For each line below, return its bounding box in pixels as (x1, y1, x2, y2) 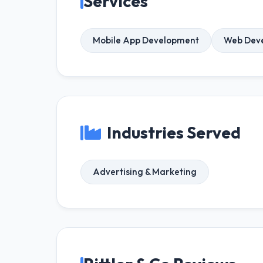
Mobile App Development (93, 35, 199, 46)
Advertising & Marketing (93, 166, 197, 177)
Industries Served (107, 122, 241, 143)
